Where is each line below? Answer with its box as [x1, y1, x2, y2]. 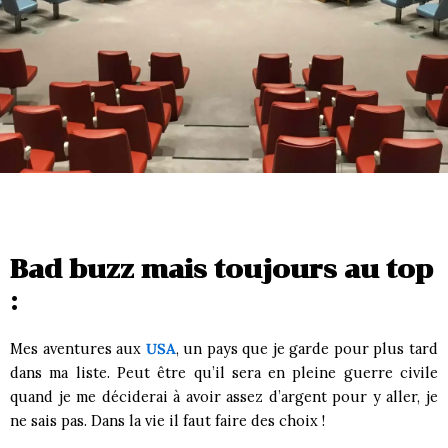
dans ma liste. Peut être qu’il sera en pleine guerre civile [10, 363, 438, 382]
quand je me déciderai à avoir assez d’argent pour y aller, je [10, 387, 438, 406]
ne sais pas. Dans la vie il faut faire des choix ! [10, 411, 325, 430]
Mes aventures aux [10, 339, 146, 358]
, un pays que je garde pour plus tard [175, 339, 439, 358]
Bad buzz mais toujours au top [10, 254, 433, 284]
